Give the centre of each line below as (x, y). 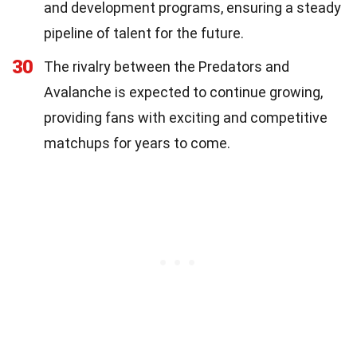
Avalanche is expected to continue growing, (183, 92)
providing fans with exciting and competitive (186, 117)
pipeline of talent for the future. (144, 33)
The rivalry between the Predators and (167, 66)
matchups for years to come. (137, 143)
